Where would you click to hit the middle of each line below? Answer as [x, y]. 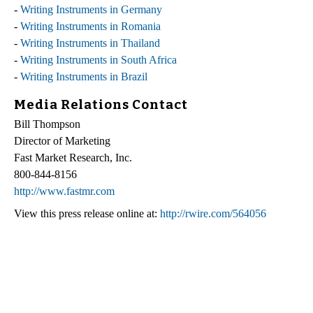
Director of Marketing [62, 141]
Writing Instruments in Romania [90, 26]
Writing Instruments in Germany [91, 9]
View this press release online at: [87, 214]
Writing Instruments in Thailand [90, 43]
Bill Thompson [47, 124]
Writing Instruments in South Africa [99, 59]
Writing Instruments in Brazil [84, 76]
